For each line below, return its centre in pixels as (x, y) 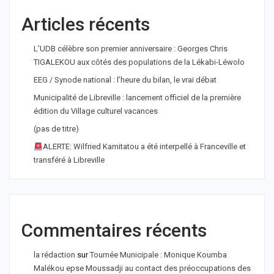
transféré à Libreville (69, 160)
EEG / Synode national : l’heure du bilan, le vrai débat (125, 80)
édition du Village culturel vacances (96, 111)
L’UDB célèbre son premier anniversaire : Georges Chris (131, 49)
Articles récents (86, 24)
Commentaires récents (114, 231)
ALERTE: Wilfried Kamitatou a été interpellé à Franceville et (144, 147)
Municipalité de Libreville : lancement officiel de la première (137, 98)
